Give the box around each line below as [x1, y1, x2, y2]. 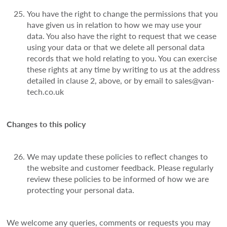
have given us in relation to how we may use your [27, 19, 202, 31]
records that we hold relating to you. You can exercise [27, 52, 217, 64]
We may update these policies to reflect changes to [27, 150, 208, 163]
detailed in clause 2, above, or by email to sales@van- [27, 74, 215, 87]
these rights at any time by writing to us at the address [27, 63, 220, 75]
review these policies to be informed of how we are [27, 173, 209, 185]
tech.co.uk [27, 86, 64, 98]
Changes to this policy [7, 118, 86, 130]
